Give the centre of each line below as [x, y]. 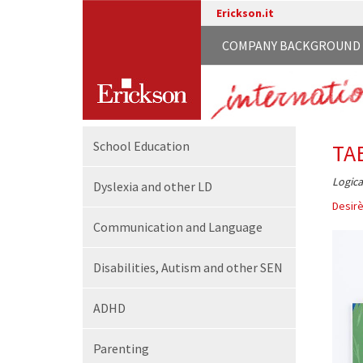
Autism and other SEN [222, 267]
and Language [224, 227]
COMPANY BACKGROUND [291, 45]
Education [162, 146]
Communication [139, 227]
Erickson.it [245, 13]
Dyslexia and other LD [153, 186]
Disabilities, [127, 267]
